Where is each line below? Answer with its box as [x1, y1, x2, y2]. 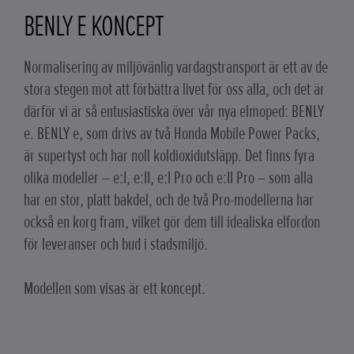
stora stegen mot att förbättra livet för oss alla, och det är [24, 78, 325, 100]
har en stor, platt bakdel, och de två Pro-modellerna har [24, 189, 314, 211]
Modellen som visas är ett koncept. [24, 277, 205, 299]
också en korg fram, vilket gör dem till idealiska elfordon [24, 211, 320, 233]
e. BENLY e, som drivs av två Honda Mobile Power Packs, [24, 122, 320, 145]
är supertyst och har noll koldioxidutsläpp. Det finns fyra [24, 145, 314, 167]
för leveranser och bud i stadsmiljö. [24, 233, 208, 255]
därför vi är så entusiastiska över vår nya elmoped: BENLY [24, 100, 324, 122]
